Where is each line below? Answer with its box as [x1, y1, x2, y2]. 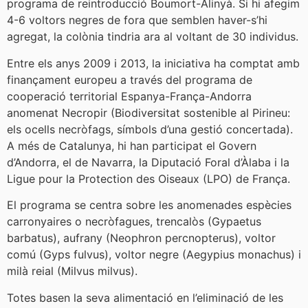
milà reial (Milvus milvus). [7, 264, 137, 278]
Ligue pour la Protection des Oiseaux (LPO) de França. [7, 171, 290, 186]
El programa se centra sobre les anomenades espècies [7, 198, 291, 212]
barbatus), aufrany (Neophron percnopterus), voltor [7, 231, 276, 245]
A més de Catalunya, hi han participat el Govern [7, 138, 256, 153]
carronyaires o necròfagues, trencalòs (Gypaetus [7, 214, 261, 229]
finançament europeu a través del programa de [7, 72, 252, 87]
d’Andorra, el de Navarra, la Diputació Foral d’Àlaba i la [7, 155, 289, 169]
